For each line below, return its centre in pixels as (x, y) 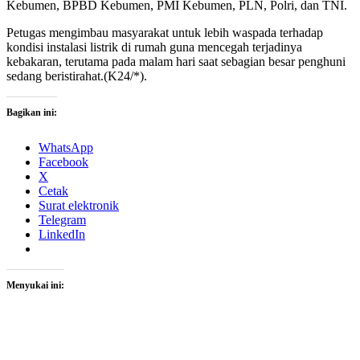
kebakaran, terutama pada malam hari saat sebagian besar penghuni (176, 62)
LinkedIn (62, 235)
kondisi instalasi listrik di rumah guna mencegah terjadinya (154, 47)
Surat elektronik (79, 206)
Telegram (62, 220)
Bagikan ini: (32, 113)
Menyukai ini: (35, 286)
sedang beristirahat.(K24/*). (77, 76)
